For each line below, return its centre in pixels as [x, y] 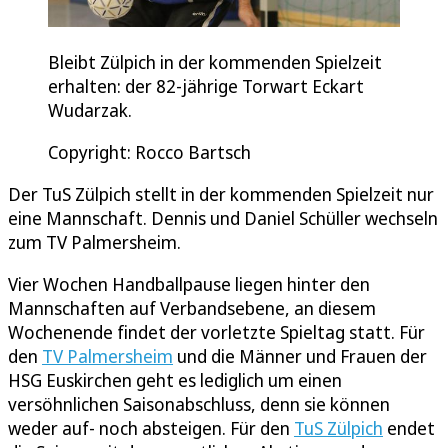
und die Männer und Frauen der [300, 356]
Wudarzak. [90, 110]
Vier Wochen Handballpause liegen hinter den [189, 284]
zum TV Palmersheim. [94, 242]
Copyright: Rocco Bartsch [149, 152]
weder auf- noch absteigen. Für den [151, 428]
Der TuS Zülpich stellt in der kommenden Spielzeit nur [221, 194]
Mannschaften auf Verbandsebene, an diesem [192, 308]
